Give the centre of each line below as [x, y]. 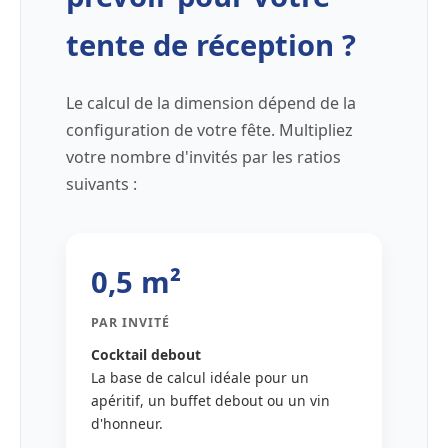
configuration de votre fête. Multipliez [209, 130]
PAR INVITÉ [130, 323]
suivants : [101, 184]
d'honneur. [127, 424]
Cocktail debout [146, 355]
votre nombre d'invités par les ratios [203, 157]
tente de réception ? [211, 45]
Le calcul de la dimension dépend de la [211, 103]
